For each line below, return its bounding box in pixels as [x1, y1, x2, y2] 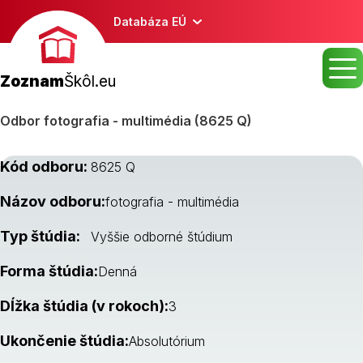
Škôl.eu [64, 72, 116, 91]
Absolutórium [129, 333, 205, 349]
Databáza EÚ [113, 15, 186, 28]
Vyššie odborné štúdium [91, 228, 233, 245]
